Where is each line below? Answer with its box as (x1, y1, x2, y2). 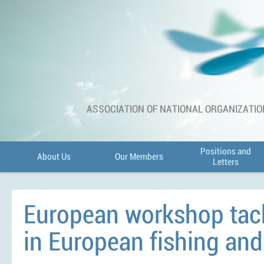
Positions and (200, 147, 251, 156)
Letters (212, 157, 239, 167)
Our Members (115, 152, 163, 161)
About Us (37, 152, 71, 161)
